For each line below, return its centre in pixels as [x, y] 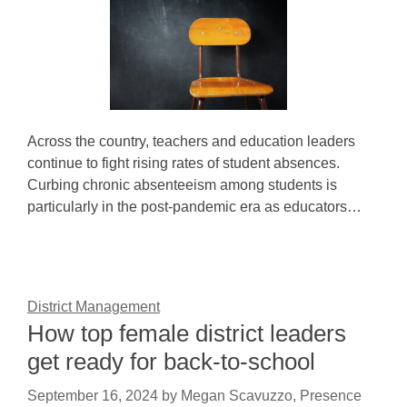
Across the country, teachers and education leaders [191, 141]
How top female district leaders [187, 333]
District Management [94, 307]
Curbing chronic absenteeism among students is [182, 185]
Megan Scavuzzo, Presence [271, 396]
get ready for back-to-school [171, 362]
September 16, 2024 [93, 396]
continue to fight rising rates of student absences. [184, 163]
